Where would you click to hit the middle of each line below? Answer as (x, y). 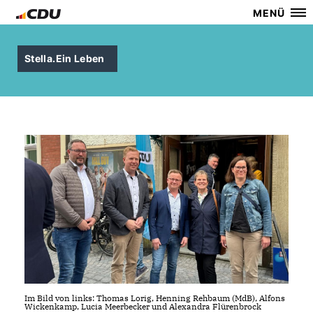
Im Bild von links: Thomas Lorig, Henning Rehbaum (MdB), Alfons (155, 298)
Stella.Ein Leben (65, 58)
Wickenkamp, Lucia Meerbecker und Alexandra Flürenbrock (143, 306)
